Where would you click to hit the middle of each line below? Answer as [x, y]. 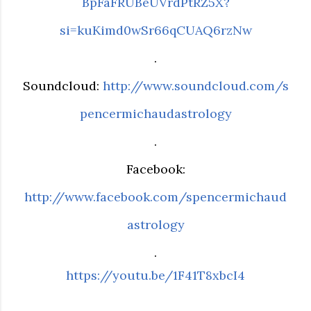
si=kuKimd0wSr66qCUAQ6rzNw [155, 30]
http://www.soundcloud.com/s [195, 86]
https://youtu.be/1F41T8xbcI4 [155, 275]
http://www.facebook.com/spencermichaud [155, 197]
